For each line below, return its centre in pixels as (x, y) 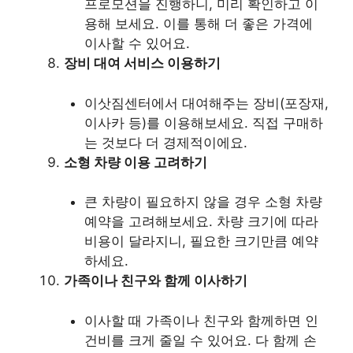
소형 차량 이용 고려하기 (136, 162)
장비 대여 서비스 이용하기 (142, 63)
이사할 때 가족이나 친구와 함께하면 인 (201, 320)
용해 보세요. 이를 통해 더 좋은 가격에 (198, 24)
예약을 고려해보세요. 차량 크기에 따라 (201, 222)
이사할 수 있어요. (137, 44)
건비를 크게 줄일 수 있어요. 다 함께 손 (200, 340)
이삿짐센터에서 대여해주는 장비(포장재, (206, 103)
